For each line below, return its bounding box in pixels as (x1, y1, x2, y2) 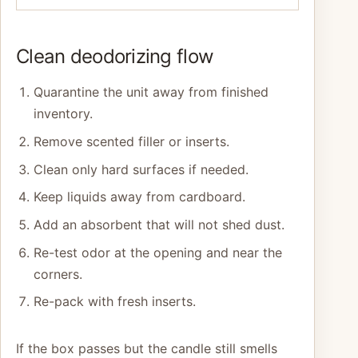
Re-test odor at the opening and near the (33, 244, 282, 261)
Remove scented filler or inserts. (33, 133, 229, 149)
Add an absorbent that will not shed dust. (33, 216, 284, 233)
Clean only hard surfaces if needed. (33, 161, 249, 177)
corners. (33, 265, 82, 282)
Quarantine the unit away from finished (33, 84, 268, 101)
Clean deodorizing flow (16, 45, 214, 68)
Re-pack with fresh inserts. (33, 293, 196, 310)
